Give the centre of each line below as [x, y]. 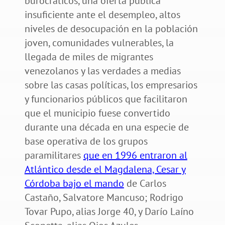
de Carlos [145, 183]
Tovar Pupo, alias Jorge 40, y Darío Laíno [109, 211]
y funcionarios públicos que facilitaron [106, 99]
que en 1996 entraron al [135, 155]
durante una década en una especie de [106, 127]
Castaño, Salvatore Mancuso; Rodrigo [104, 197]
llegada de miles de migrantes [89, 57]
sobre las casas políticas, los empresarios [111, 85]
